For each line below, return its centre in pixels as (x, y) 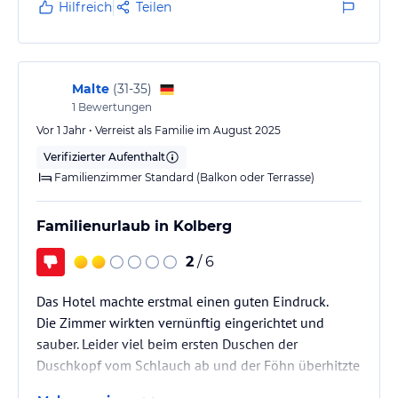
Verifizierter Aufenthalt (104, 156)
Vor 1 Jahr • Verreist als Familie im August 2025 (159, 130)
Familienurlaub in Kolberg (134, 226)
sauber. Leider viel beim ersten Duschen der (167, 343)
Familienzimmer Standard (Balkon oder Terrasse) (184, 177)
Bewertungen (114, 107)
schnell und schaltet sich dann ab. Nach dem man (187, 386)
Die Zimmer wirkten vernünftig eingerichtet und (180, 322)
